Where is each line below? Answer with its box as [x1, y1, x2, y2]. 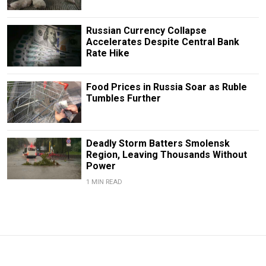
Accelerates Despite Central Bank [85, 36, 239, 47]
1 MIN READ [85, 178, 122, 186]
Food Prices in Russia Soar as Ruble [85, 81, 247, 93]
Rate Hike [85, 47, 129, 59]
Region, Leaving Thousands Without [85, 149, 247, 161]
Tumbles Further [85, 92, 161, 104]
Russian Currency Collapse [85, 24, 207, 36]
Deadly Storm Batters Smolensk [85, 138, 230, 150]
